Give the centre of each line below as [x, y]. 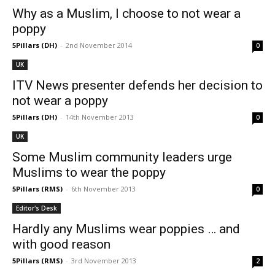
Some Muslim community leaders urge [122, 157]
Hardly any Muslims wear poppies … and [126, 229]
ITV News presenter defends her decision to [137, 85]
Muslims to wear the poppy [89, 172]
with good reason [61, 244]
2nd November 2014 [99, 45]
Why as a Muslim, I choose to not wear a [126, 14]
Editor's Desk [37, 208]
